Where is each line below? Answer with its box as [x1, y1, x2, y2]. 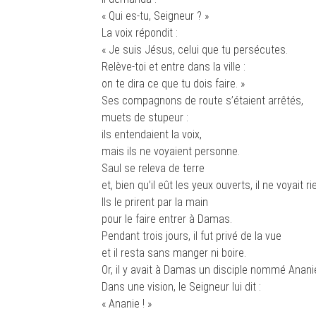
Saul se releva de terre [102, 162, 205, 175]
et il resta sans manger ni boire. [102, 246, 246, 260]
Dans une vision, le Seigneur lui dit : [102, 280, 261, 293]
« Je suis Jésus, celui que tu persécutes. [102, 43, 288, 56]
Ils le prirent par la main [102, 195, 208, 209]
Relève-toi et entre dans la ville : [102, 60, 245, 73]
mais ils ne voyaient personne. [102, 145, 240, 158]
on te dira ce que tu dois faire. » [102, 77, 245, 90]
